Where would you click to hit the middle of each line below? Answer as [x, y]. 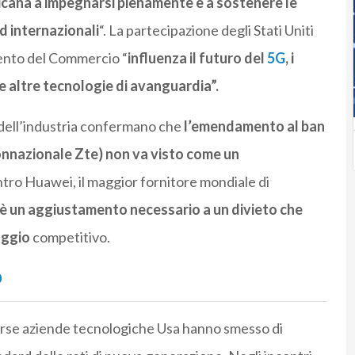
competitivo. [70, 237]
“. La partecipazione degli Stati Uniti [206, 31]
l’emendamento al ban [254, 126]
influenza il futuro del [197, 58]
